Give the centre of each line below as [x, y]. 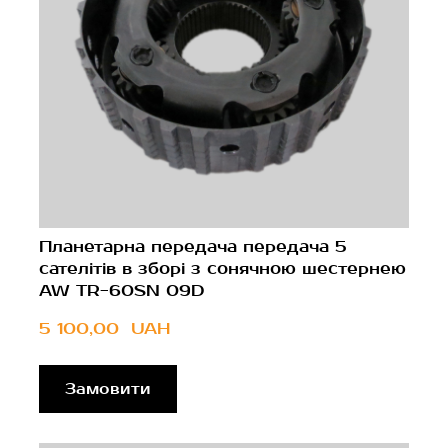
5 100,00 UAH [104, 328]
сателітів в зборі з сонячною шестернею [222, 268]
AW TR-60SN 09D [121, 290]
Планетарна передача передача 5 [193, 246]
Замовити [108, 388]
